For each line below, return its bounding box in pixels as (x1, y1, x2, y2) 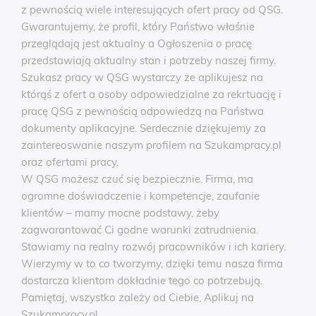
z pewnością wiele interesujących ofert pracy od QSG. (21, 3, 283, 16)
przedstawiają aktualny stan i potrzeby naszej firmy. (21, 54, 276, 67)
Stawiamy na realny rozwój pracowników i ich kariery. (21, 240, 286, 253)
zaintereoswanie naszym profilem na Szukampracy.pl (21, 138, 281, 152)
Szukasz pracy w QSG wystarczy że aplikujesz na (21, 71, 263, 84)
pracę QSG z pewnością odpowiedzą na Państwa (21, 104, 264, 118)
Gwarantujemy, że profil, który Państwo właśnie (21, 20, 255, 33)
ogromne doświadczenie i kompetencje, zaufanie (21, 189, 260, 202)
